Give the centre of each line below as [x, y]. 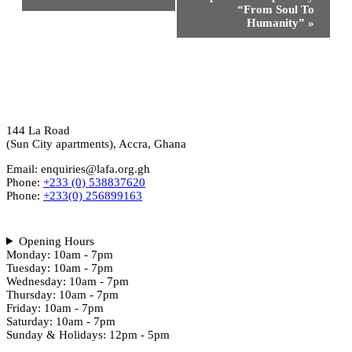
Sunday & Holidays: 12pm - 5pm [88, 334]
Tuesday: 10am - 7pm [60, 268]
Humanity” [277, 22]
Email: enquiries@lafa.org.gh [78, 169]
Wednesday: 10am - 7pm [68, 281]
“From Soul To [276, 9]
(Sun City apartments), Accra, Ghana [96, 143]
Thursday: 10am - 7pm [62, 294]
